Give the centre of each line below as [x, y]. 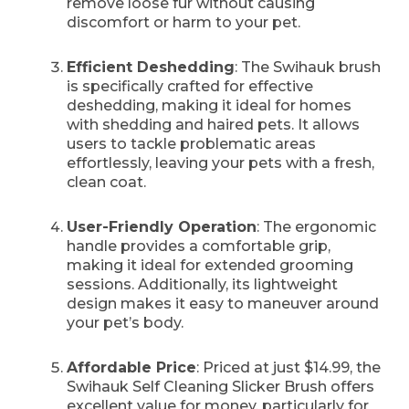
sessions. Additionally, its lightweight [202, 285]
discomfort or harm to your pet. [184, 23]
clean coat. [106, 183]
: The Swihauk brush [308, 68]
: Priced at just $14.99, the [288, 368]
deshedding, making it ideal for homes [209, 106]
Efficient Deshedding [151, 68]
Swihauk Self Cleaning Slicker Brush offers [220, 387]
